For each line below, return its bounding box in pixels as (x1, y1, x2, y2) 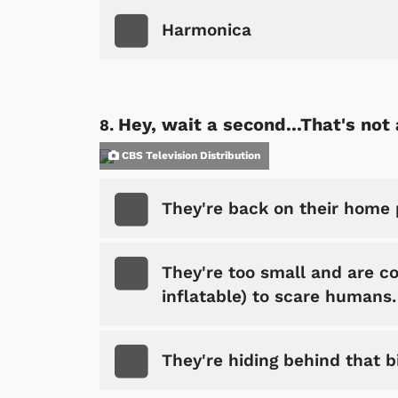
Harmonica (162, 20, 251, 41)
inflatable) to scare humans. (162, 286, 396, 307)
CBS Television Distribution (119, 149, 260, 163)
